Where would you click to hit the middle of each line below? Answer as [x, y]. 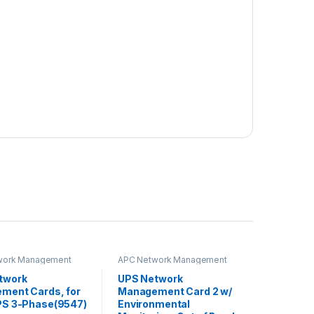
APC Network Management [172, 259]
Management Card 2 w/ [175, 292]
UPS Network [150, 279]
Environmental [154, 304]
